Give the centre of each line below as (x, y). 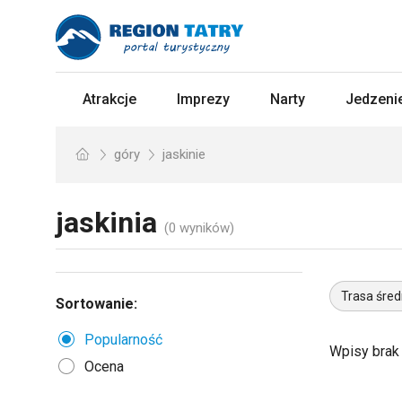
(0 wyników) (199, 228)
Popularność (123, 340)
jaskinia (106, 223)
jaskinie (184, 154)
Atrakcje (109, 99)
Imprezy (203, 99)
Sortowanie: (96, 304)
